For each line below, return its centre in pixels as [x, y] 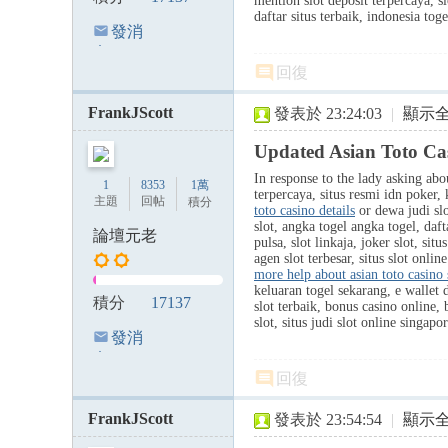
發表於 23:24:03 [328, 113]
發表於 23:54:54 [328, 419]
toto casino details [304, 210]
